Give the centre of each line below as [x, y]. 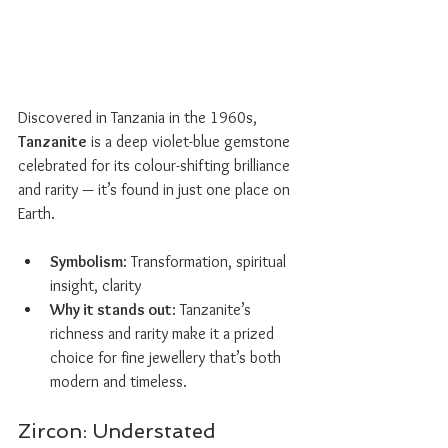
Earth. [36, 213]
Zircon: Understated [120, 431]
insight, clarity [95, 285]
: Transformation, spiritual [206, 261]
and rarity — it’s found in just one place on [156, 189]
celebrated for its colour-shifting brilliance [156, 165]
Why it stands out [111, 309]
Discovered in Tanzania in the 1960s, [139, 117]
